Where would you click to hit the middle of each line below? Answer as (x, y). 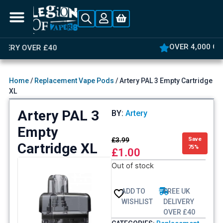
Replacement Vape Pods (74, 81)
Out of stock (133, 166)
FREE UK (176, 191)
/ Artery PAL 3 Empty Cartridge (163, 81)
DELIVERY (178, 202)
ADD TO (133, 191)
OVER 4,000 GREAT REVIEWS (74, 47)
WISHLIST (137, 202)
